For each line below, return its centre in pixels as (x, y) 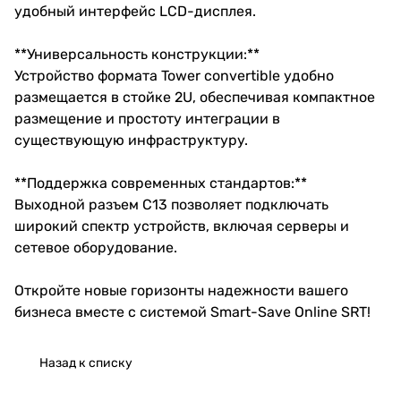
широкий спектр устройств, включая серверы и (182, 226)
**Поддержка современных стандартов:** (164, 183)
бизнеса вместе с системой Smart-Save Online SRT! (192, 311)
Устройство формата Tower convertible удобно (174, 75)
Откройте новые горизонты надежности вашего (181, 290)
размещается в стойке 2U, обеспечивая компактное (195, 97)
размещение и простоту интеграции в (147, 118)
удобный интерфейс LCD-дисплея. (139, 11)
